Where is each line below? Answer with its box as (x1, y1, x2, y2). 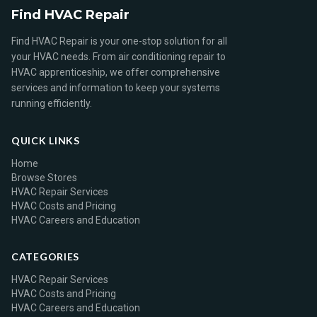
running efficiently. (11, 98, 92, 109)
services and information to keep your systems (11, 82, 220, 93)
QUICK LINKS (11, 134, 80, 146)
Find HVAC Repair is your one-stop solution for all (11, 35, 227, 47)
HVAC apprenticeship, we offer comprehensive (11, 67, 220, 78)
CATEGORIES (11, 250, 79, 263)
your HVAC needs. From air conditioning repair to (11, 51, 226, 62)
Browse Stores (11, 172, 77, 183)
